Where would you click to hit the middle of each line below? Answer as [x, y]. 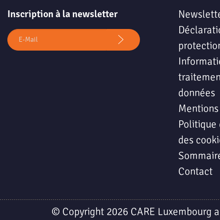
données [197, 93]
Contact [196, 172]
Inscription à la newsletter [63, 14]
